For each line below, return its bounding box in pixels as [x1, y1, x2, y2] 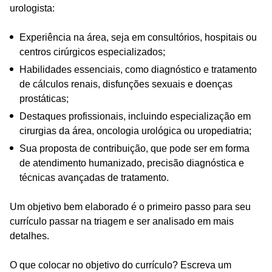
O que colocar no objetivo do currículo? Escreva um [10, 259, 231, 270]
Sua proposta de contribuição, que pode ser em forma [19, 143, 250, 154]
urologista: [10, 2, 55, 13]
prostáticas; [19, 93, 69, 104]
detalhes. [10, 230, 49, 241]
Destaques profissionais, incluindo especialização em [19, 110, 251, 121]
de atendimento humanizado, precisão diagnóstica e [19, 157, 244, 168]
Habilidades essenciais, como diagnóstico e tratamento [19, 64, 257, 75]
